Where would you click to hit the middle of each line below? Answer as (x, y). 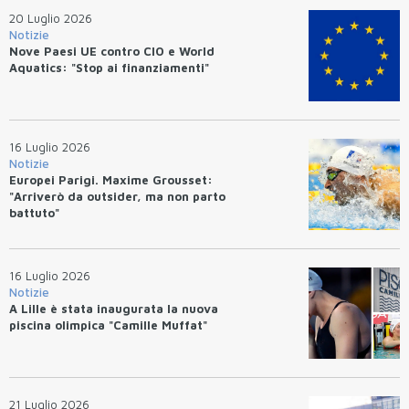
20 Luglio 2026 (51, 19)
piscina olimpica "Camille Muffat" (108, 325)
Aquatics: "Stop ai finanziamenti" (109, 68)
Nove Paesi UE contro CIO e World (112, 52)
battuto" (34, 213)
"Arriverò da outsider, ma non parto (117, 197)
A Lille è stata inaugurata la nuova (114, 309)
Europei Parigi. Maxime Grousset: (111, 180)
